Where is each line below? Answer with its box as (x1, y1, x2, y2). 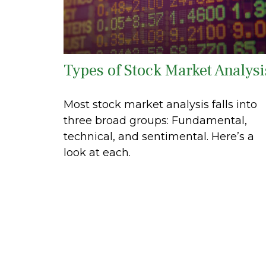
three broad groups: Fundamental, (64, 114, 247, 128)
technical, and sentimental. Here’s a (64, 130, 254, 144)
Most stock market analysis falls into (64, 98, 257, 112)
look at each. (64, 146, 131, 160)
